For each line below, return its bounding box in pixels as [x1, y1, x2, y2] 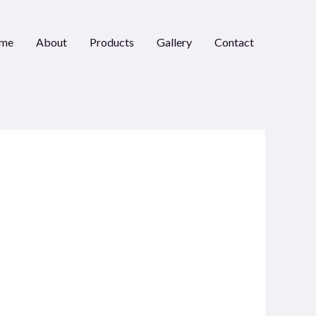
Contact [214, 35, 254, 49]
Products [90, 35, 134, 49]
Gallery [157, 35, 192, 49]
